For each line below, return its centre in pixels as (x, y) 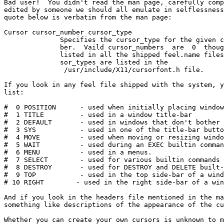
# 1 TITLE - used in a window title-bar (98, 115)
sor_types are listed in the (86, 62)
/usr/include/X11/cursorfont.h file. (104, 70)
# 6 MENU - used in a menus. (78, 152)
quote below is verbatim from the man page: (88, 17)
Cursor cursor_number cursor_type (68, 32)
